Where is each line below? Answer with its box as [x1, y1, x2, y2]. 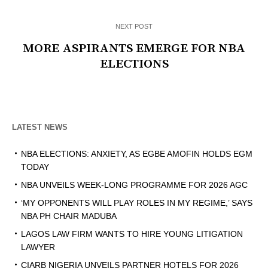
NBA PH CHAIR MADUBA [21, 211, 117, 221]
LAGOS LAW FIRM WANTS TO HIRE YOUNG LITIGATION [21, 229, 243, 239]
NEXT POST [115, 23, 153, 31]
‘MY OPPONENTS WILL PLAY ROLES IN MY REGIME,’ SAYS [21, 198, 252, 208]
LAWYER [21, 242, 55, 252]
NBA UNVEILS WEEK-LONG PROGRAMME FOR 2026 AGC [21, 180, 248, 190]
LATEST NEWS [12, 123, 68, 132]
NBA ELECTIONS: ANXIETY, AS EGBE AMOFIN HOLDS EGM [21, 149, 252, 159]
